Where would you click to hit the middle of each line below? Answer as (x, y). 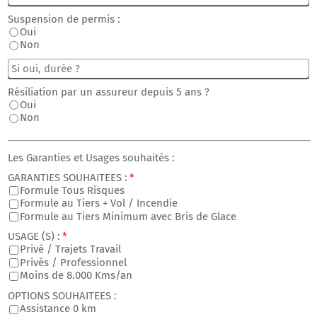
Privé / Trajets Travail (70, 249)
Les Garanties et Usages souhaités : (91, 157)
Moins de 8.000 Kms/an (76, 276)
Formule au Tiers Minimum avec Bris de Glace (128, 216)
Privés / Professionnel (73, 262)
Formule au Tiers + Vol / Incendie (99, 203)
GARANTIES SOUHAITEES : (68, 177)
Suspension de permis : (64, 19)
